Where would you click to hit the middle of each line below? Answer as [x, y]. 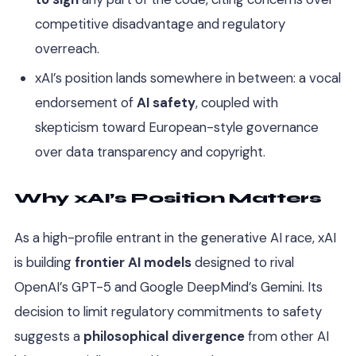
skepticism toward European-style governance [176, 128]
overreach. [67, 48]
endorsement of [85, 103]
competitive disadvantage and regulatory [160, 23]
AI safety [166, 103]
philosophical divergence [164, 336]
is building [44, 262]
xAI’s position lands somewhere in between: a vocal [188, 78]
